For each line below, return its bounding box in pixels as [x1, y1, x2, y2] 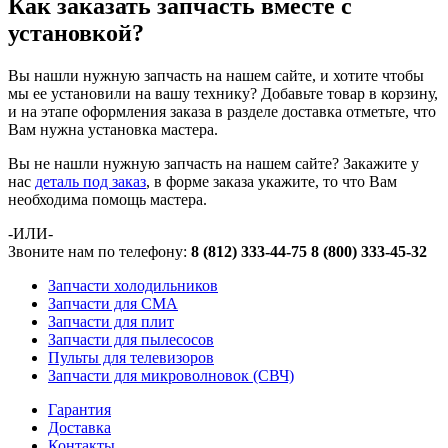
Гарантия [48, 401, 111, 419]
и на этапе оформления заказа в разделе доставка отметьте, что [8, 103, 436, 121]
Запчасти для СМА [48, 295, 178, 313]
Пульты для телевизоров [48, 349, 214, 367]
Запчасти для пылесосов [48, 331, 214, 349]
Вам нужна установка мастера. [8, 121, 218, 139]
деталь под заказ [35, 173, 146, 191]
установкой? [8, 20, 144, 47]
